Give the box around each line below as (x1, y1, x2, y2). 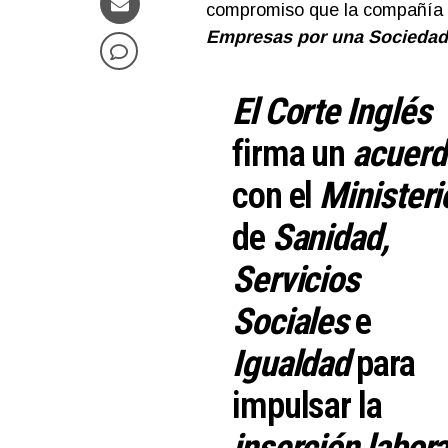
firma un (232, 132, 353, 175)
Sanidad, (271, 216, 389, 259)
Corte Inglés (263, 90, 431, 133)
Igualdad (232, 342, 350, 385)
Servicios (232, 258, 360, 301)
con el (232, 174, 320, 217)
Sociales (232, 300, 356, 343)
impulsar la (232, 384, 382, 427)
